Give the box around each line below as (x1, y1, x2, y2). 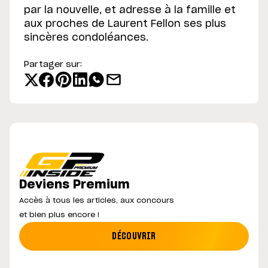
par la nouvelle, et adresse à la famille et (24, 5, 236, 16)
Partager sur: (24, 60, 82, 69)
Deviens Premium (19, 179, 130, 191)
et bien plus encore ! (19, 211, 99, 219)
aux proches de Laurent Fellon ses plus (24, 19, 226, 29)
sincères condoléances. (24, 33, 148, 43)
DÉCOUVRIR (112, 231, 156, 241)
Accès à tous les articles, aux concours (19, 197, 174, 205)
